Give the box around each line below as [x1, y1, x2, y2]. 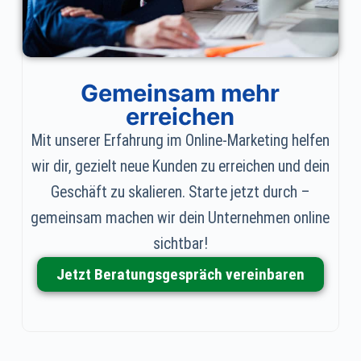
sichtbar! [152, 234, 208, 254]
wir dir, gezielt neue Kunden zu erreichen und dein [31, 157, 330, 176]
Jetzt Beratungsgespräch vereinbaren [56, 265, 305, 284]
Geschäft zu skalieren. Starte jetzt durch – [50, 183, 310, 202]
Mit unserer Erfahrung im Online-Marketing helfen [31, 131, 330, 151]
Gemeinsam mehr [81, 79, 280, 108]
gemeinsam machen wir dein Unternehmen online [31, 209, 330, 228]
